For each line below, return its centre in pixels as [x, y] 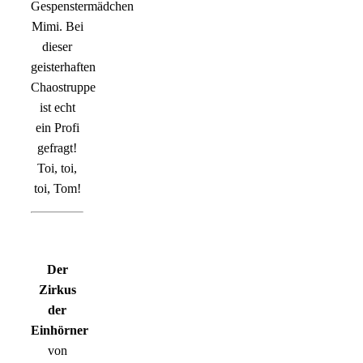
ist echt [57, 108]
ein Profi [57, 128]
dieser [57, 47]
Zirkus [57, 290]
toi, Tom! [57, 189]
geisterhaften [63, 67]
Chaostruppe [65, 88]
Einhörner [60, 331]
